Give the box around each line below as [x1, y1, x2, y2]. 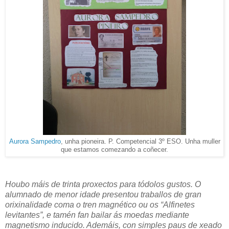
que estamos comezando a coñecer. [61, 146, 168, 154]
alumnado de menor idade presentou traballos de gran [5, 190, 201, 199]
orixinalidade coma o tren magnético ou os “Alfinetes [5, 200, 195, 210]
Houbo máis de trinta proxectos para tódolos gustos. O [5, 180, 201, 189]
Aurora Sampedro [9, 138, 61, 146]
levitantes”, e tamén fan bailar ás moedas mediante [5, 211, 189, 220]
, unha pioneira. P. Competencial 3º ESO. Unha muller [60, 138, 220, 146]
